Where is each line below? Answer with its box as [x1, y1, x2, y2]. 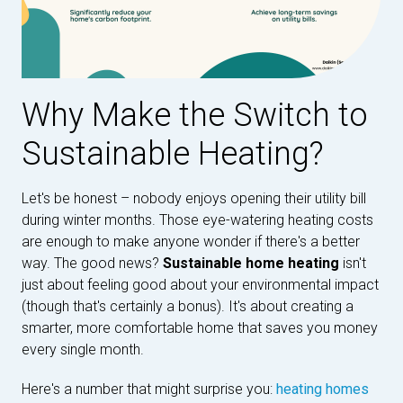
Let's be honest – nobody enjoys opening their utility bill [22, 190, 366, 207]
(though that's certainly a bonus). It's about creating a [22, 298, 354, 315]
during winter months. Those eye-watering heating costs [22, 211, 373, 228]
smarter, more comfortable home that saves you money [22, 319, 378, 336]
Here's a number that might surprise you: [22, 381, 276, 398]
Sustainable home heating [163, 255, 339, 272]
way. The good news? [22, 255, 163, 272]
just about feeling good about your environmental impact [22, 276, 379, 293]
